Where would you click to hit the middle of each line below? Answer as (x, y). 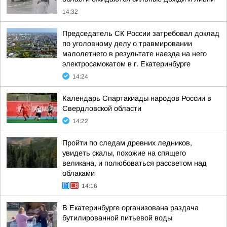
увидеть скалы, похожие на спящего (124, 153)
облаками (79, 173)
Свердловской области (102, 108)
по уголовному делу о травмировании (127, 44)
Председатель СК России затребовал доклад (141, 33)
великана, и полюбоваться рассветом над (135, 163)
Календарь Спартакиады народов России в (137, 98)
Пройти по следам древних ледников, (127, 143)
